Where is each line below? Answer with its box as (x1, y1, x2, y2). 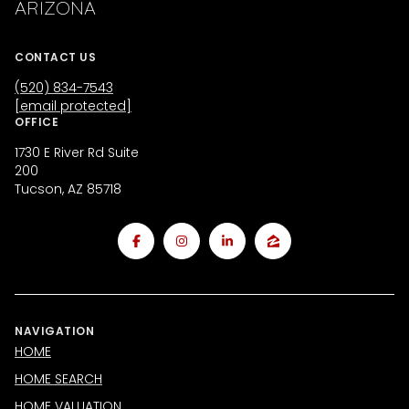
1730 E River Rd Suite (15, 142, 139, 162)
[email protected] (15, 96, 131, 115)
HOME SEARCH (15, 369, 102, 388)
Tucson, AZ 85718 (15, 179, 121, 198)
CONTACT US (15, 48, 96, 65)
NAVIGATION (15, 322, 94, 339)
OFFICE (15, 113, 58, 130)
